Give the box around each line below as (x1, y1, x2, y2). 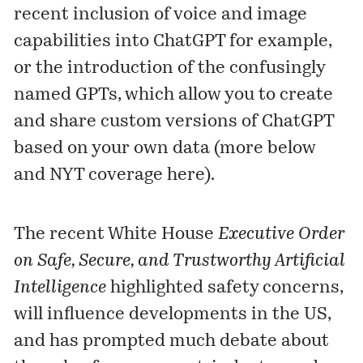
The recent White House (14, 225, 219, 243)
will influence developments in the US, (14, 305, 331, 323)
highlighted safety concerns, (106, 279, 344, 297)
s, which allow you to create (109, 86, 334, 104)
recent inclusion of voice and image (14, 6, 308, 23)
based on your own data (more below (14, 139, 317, 157)
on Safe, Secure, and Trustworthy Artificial (14, 252, 346, 270)
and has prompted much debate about (14, 332, 330, 350)
